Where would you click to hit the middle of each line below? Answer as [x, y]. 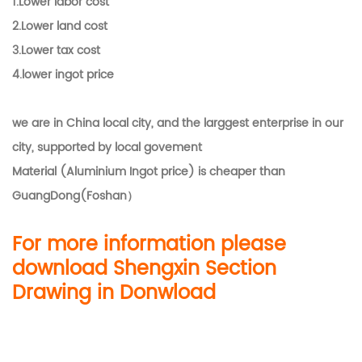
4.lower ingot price [63, 74]
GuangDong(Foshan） [75, 196]
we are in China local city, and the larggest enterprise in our [178, 123]
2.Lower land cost [60, 26]
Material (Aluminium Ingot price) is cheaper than [149, 171]
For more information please [149, 244]
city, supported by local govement [107, 147]
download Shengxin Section [144, 269]
